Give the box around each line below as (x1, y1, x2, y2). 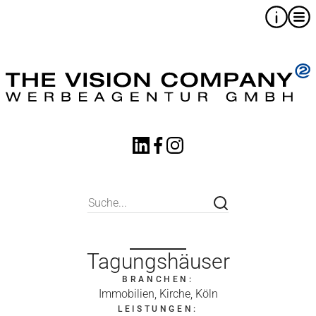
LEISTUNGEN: (118, 304, 198, 314)
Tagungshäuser (86, 249, 230, 274)
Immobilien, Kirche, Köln (98, 287, 218, 300)
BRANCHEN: (122, 274, 194, 284)
